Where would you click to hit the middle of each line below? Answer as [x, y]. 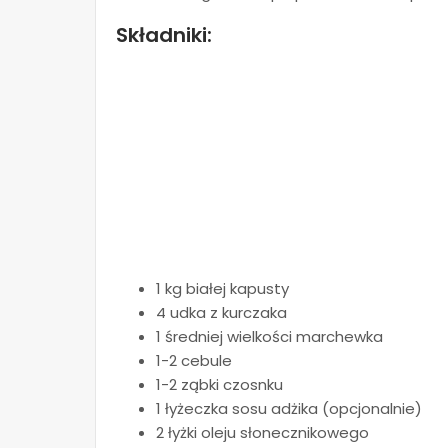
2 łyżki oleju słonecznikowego [262, 432]
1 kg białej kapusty [222, 288]
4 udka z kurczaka [221, 312]
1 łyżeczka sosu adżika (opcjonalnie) [289, 408]
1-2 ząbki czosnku [219, 384]
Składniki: [164, 35]
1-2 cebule [194, 360]
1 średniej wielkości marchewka [269, 336]
